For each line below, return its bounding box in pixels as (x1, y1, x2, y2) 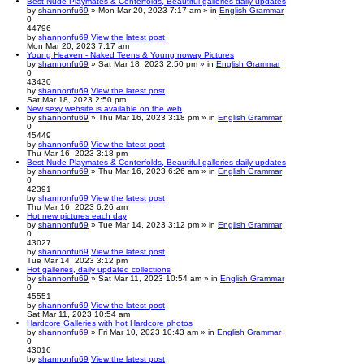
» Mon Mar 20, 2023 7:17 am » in (89, 5, 219, 15)
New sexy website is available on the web (27, 103, 182, 113)
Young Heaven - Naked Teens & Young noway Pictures (27, 50, 234, 59)
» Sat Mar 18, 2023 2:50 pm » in (89, 58, 216, 68)
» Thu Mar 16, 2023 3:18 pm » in (89, 112, 218, 122)
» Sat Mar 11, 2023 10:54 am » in (89, 273, 220, 283)
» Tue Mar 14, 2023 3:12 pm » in (89, 219, 218, 229)
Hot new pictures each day (27, 210, 127, 220)
